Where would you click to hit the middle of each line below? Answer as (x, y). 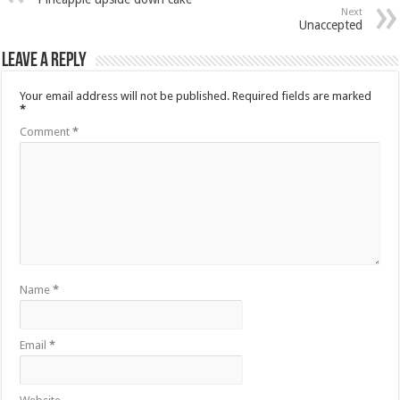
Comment (46, 131)
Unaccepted (330, 25)
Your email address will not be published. (125, 96)
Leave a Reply (45, 61)
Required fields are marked (302, 96)
